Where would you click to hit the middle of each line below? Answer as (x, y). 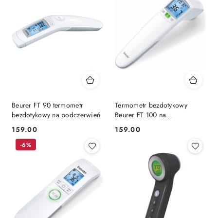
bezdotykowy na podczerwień (56, 115)
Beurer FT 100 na (141, 115)
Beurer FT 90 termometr (48, 105)
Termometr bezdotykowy (151, 105)
